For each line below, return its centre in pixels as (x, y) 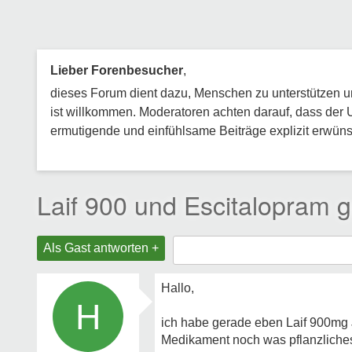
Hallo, (178, 288)
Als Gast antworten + (101, 248)
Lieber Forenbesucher (117, 70)
